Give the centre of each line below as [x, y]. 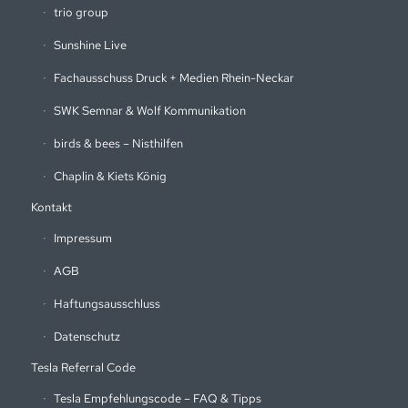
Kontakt [51, 208]
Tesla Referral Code [83, 368]
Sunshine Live [90, 46]
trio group [81, 13]
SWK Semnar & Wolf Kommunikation [149, 111]
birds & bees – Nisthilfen [118, 144]
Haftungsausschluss [107, 304]
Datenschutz [87, 337]
